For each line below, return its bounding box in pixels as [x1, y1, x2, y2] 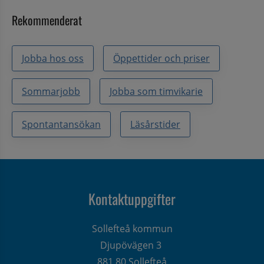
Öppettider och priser [113, 51, 210, 65]
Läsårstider [130, 117, 180, 131]
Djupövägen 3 [100, 238, 164, 252]
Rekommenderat [12, 11, 82, 29]
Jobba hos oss [22, 51, 84, 65]
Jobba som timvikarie [110, 84, 203, 98]
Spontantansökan [22, 117, 101, 131]
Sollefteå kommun [91, 222, 173, 235]
